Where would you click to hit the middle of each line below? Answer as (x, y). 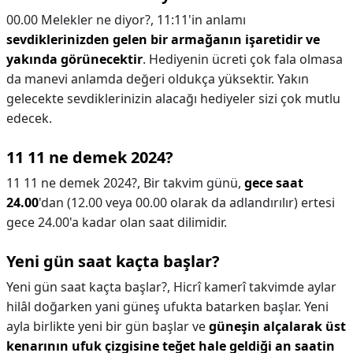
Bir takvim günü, (194, 183)
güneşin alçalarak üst (277, 326)
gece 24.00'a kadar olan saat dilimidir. (117, 222)
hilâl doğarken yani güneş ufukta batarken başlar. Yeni (167, 307)
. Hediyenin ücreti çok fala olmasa (243, 59)
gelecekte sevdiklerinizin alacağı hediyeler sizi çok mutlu (173, 98)
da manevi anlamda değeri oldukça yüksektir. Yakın (158, 79)
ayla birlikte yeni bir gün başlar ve (108, 326)
